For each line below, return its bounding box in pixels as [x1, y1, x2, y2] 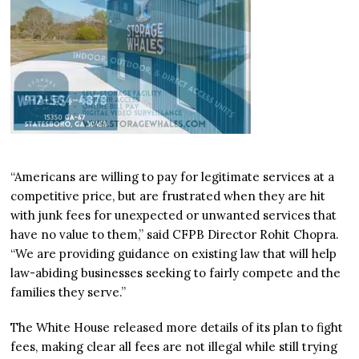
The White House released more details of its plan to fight [10, 320, 344, 336]
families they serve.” [10, 284, 127, 301]
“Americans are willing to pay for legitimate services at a [10, 169, 335, 185]
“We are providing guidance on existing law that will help [10, 246, 337, 262]
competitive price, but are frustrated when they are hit [10, 188, 326, 204]
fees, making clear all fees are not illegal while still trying [10, 339, 338, 355]
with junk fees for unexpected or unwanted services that [10, 208, 337, 224]
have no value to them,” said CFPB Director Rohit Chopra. [10, 227, 340, 243]
